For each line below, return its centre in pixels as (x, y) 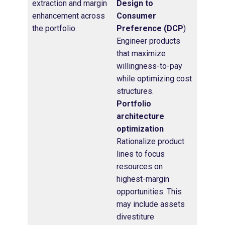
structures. (135, 91)
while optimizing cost (154, 78)
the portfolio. (54, 28)
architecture (140, 116)
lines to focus (141, 154)
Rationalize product (150, 141)
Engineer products (148, 41)
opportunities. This (149, 191)
